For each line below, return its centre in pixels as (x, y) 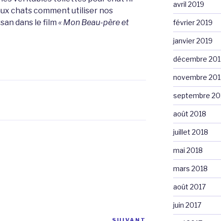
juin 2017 (187, 205)
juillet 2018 (190, 132)
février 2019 (193, 23)
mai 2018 (188, 150)
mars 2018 (190, 169)
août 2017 (189, 187)
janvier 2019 (193, 41)
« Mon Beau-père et (93, 23)
